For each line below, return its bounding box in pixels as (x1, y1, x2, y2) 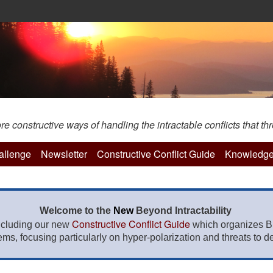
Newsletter (40, 146, 87, 161)
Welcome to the (39, 205, 113, 216)
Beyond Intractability (135, 205, 234, 216)
